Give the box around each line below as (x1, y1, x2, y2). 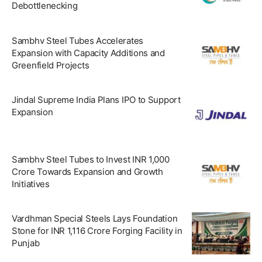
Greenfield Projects (12, 59, 89, 71)
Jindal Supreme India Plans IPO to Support (12, 94, 181, 106)
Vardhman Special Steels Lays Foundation (12, 213, 178, 225)
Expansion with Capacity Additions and (12, 47, 165, 58)
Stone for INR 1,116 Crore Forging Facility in (12, 225, 182, 237)
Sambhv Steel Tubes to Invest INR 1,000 (12, 153, 170, 165)
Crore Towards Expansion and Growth (12, 166, 163, 177)
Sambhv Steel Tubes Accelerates (12, 35, 143, 46)
